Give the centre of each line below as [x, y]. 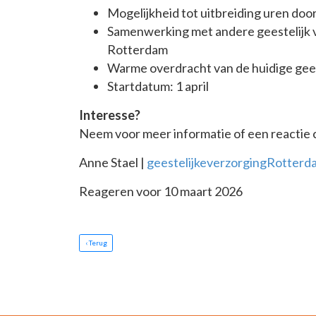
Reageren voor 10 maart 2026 [161, 192]
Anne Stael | [113, 163]
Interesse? [110, 115]
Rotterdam [138, 50]
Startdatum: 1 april [158, 86]
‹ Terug [96, 243]
